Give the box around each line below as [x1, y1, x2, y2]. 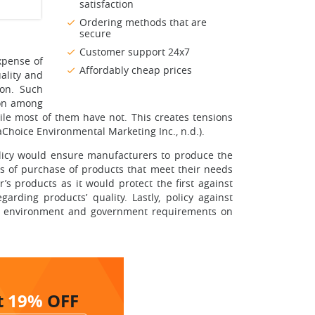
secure [79, 27, 111, 41]
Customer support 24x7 [79, 45, 190, 59]
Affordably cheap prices [79, 63, 192, 77]
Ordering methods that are [79, 15, 207, 30]
